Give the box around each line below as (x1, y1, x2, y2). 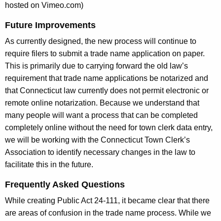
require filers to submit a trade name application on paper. (5, 49, 205, 58)
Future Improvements (5, 20, 96, 31)
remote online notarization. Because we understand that (5, 99, 199, 108)
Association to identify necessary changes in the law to (5, 148, 195, 157)
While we (179, 209, 211, 218)
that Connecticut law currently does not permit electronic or (5, 86, 209, 95)
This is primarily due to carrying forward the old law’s (5, 62, 188, 71)
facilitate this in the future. (5, 160, 95, 169)
